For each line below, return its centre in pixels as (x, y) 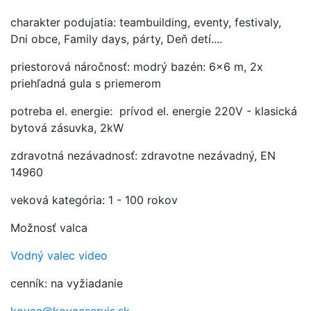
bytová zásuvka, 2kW (67, 127)
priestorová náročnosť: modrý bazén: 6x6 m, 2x (137, 66)
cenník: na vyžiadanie (67, 283)
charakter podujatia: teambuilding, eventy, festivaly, (146, 22)
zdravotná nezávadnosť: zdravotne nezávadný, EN (143, 155)
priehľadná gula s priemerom (87, 83)
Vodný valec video (59, 255)
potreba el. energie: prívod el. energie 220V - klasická (154, 111)
